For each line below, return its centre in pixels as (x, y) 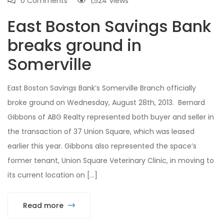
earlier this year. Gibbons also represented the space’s (102, 146)
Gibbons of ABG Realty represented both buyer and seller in (111, 117)
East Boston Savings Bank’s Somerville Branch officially (102, 88)
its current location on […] (52, 175)
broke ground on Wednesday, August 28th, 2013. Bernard (106, 102)
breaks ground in (74, 45)
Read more (44, 205)
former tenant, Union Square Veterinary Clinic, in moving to (111, 160)
